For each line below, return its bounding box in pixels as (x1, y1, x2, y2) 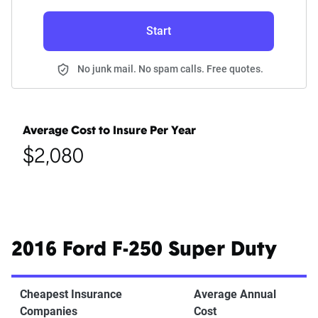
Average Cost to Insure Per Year (23, 126, 196, 138)
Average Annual (194, 287, 276, 302)
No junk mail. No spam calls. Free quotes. (77, 63, 263, 75)
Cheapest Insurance (20, 287, 122, 302)
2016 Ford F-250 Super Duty (11, 241, 277, 261)
